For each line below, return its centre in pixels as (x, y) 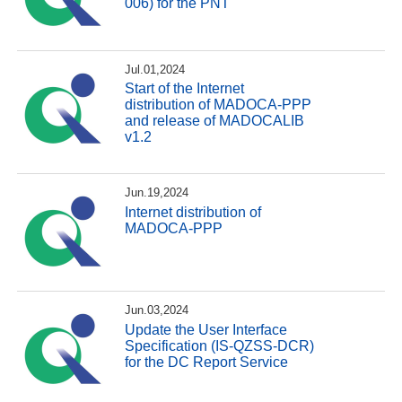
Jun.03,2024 (157, 310)
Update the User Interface (206, 329)
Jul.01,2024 (155, 69)
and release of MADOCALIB (215, 121)
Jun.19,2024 (157, 193)
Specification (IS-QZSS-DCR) (220, 345)
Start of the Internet (185, 89)
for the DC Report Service (207, 362)
